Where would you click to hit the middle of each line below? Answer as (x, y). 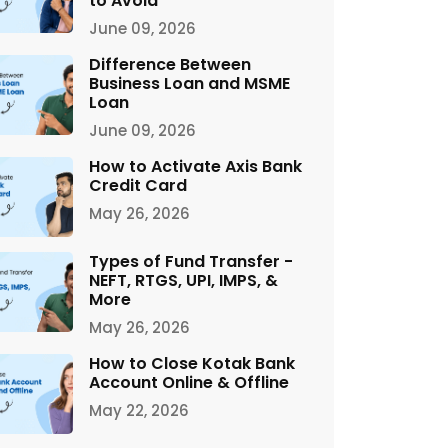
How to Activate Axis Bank (195, 166)
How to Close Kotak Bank (192, 363)
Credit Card (138, 185)
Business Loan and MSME (189, 83)
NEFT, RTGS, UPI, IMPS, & (183, 280)
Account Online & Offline (189, 382)
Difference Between (170, 64)
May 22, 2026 (139, 410)
